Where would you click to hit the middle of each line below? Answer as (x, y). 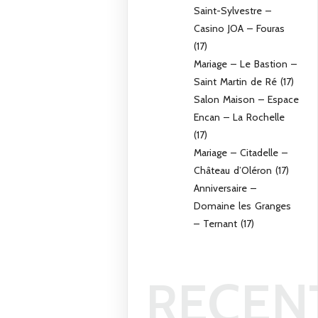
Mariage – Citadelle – (241, 152)
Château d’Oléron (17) (242, 170)
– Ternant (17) (224, 223)
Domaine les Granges (243, 205)
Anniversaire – (225, 188)
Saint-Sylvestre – (233, 10)
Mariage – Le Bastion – (246, 64)
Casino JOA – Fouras (240, 28)
